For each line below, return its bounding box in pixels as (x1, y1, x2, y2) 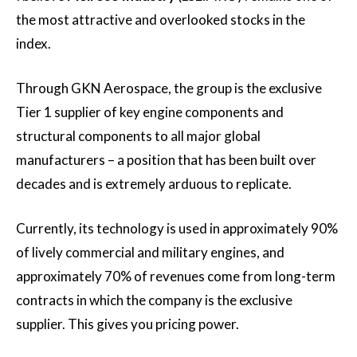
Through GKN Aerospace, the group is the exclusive (16, 80, 322, 96)
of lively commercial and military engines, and (16, 244, 284, 261)
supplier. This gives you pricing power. (16, 316, 239, 332)
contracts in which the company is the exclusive (16, 292, 292, 308)
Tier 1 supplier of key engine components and (16, 104, 284, 120)
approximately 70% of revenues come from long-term (16, 268, 335, 284)
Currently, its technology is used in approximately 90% (16, 220, 338, 237)
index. (16, 35, 51, 52)
